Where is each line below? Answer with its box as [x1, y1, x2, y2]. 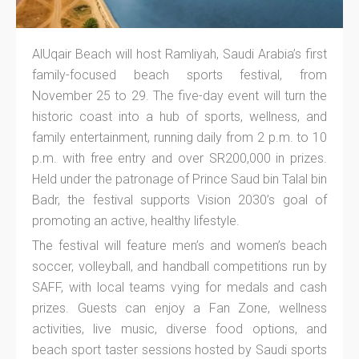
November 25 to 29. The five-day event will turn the [32, 87, 327, 103]
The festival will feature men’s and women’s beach [32, 237, 327, 253]
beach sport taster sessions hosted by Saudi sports [32, 341, 327, 357]
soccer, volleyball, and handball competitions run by [32, 258, 327, 274]
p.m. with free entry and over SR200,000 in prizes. [32, 150, 327, 166]
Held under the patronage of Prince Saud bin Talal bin [32, 171, 327, 187]
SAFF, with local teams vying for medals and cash [32, 279, 327, 295]
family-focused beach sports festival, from [32, 67, 327, 83]
